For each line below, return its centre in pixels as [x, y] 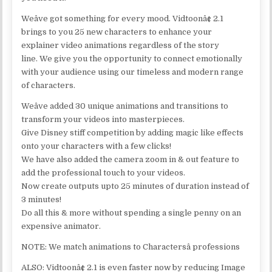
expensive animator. [61, 226]
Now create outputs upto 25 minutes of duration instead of [135, 186]
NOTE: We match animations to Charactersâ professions [131, 246]
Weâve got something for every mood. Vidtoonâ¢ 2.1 [123, 18]
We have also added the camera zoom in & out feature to [131, 159]
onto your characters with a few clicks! [97, 146]
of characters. [49, 85]
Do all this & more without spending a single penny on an [131, 212]
